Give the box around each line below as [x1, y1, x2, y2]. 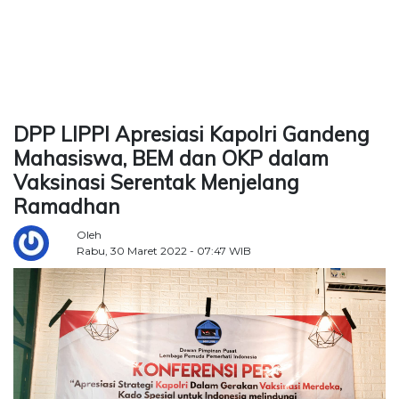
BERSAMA [13, 65, 64, 78]
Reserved [13, 377, 56, 390]
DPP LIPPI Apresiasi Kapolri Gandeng [13, 121, 370, 148]
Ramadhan [13, 193, 120, 220]
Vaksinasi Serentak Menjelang [13, 169, 299, 196]
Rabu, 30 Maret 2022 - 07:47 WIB [77, 244, 251, 258]
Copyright [13, 279, 60, 292]
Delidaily [13, 338, 53, 351]
